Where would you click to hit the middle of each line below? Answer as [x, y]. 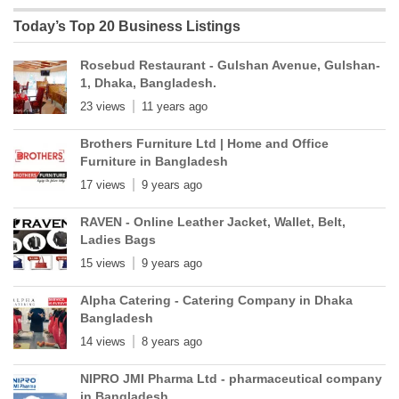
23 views [103, 107]
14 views [103, 342]
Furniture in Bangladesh [154, 162]
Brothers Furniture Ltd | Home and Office [204, 144]
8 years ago [172, 342]
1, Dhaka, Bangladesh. [148, 83]
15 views [103, 264]
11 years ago [175, 107]
